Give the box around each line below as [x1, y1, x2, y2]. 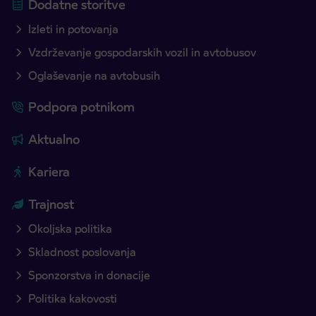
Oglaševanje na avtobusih [28, 68, 160, 84]
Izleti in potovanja [28, 22, 119, 37]
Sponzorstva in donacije [28, 268, 150, 284]
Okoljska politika [28, 221, 112, 237]
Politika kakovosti [28, 291, 117, 307]
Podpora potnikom [28, 99, 135, 116]
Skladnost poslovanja [28, 245, 136, 260]
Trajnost [28, 196, 74, 213]
